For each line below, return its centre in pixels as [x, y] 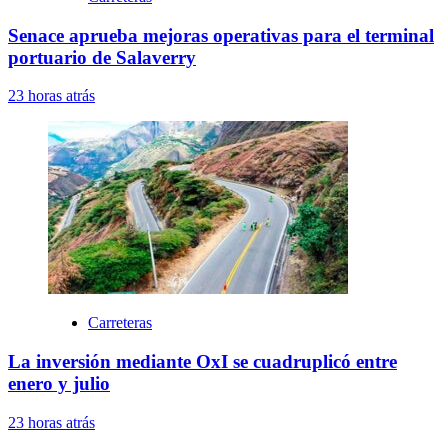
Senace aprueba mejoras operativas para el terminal [221, 35]
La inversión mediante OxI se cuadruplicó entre [202, 362]
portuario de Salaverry [102, 57]
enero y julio [59, 384]
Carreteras [120, 323]
